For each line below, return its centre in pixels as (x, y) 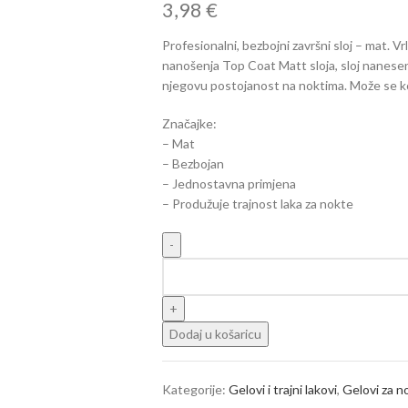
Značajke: (189, 123)
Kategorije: (194, 389)
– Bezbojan (193, 163)
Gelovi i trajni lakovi (282, 389)
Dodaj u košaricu (215, 333)
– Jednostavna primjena (229, 183)
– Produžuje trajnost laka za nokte (257, 203)
